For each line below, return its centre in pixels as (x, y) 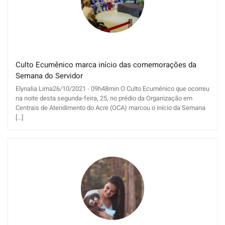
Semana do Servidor (49, 76)
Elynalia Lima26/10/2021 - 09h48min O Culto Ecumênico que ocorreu (113, 88)
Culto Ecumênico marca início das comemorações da (106, 65)
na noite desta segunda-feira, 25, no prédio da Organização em (104, 98)
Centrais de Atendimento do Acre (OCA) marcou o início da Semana (110, 107)
